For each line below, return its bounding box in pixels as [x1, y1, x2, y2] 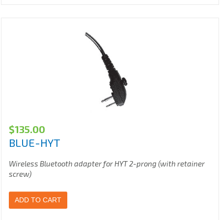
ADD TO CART [15, 196, 61, 204]
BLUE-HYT [9, 136, 60, 149]
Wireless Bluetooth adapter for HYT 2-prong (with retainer [9, 159, 205, 168]
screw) [9, 169, 31, 179]
